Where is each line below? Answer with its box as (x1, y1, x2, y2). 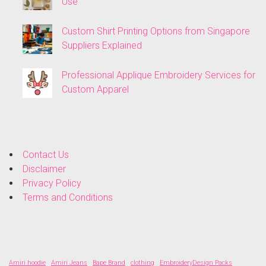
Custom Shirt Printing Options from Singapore (62, 26, 250, 37)
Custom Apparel (62, 84, 129, 96)
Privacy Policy (23, 178, 81, 189)
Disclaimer (23, 163, 66, 175)
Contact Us (23, 149, 69, 161)
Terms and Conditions (23, 192, 113, 204)
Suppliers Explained (62, 40, 142, 52)
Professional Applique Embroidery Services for (62, 69, 255, 81)
